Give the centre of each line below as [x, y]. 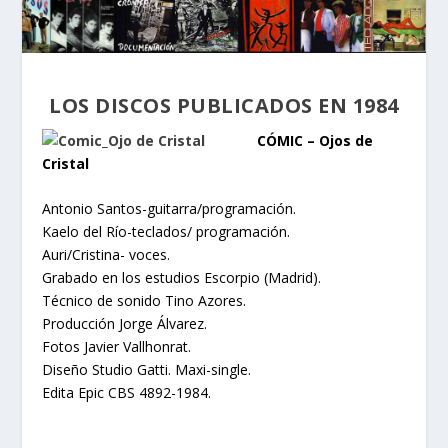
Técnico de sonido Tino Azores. [144, 301]
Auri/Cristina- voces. [106, 255]
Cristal [66, 163]
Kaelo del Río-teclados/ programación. [166, 232]
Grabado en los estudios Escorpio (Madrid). [182, 278]
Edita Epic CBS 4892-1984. [127, 393]
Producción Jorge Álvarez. [125, 324]
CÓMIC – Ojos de [315, 140]
